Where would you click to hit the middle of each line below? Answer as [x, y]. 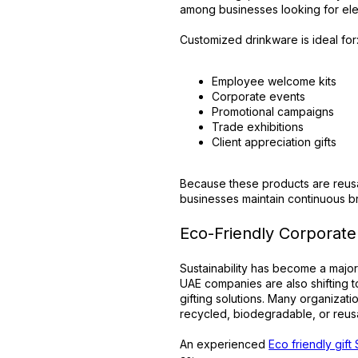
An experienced [225, 344]
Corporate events [259, 96]
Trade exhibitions [258, 127]
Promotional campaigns [273, 111]
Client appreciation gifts [274, 142]
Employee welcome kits [274, 81]
